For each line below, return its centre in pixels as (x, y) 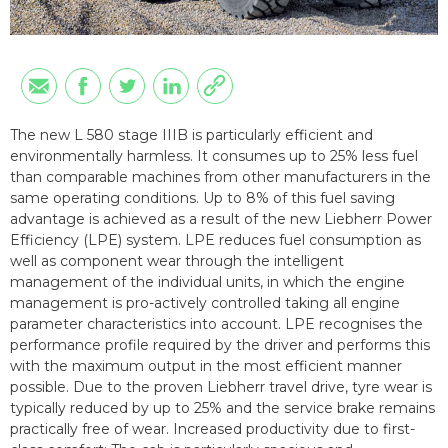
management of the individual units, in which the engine (207, 282)
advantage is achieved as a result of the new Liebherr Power (221, 219)
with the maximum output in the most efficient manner (206, 366)
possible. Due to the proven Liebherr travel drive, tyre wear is (221, 387)
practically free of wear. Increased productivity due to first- (212, 429)
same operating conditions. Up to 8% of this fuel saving (202, 198)
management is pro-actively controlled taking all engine (205, 303)
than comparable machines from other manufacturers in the (220, 177)
